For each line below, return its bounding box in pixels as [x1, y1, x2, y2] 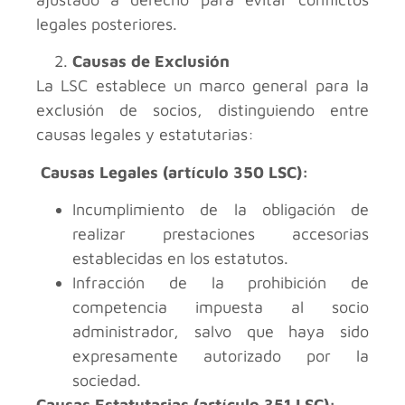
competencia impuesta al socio [72, 297, 369, 317]
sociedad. [72, 371, 141, 391]
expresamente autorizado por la [72, 346, 369, 366]
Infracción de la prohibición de [72, 273, 369, 293]
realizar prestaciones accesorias [72, 224, 369, 244]
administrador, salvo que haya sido [72, 322, 369, 342]
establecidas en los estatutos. [72, 249, 288, 268]
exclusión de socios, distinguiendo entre [36, 100, 369, 120]
